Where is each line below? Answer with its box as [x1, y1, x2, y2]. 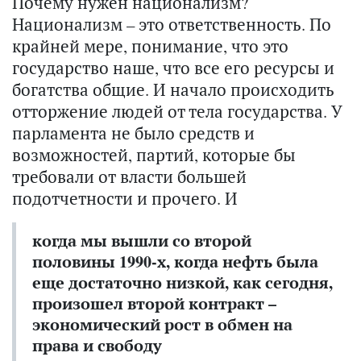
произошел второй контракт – [32, 293, 276, 315]
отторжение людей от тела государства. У [12, 100, 342, 123]
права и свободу [32, 334, 162, 357]
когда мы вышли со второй [32, 230, 251, 252]
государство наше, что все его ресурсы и [12, 56, 334, 80]
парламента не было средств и [12, 122, 255, 145]
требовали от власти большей [12, 165, 247, 189]
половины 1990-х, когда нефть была [32, 251, 318, 273]
